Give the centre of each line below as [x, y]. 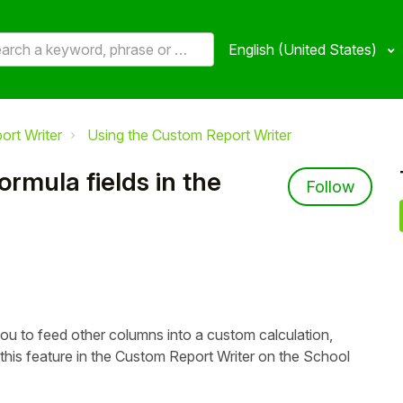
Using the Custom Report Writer [189, 135]
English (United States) [304, 50]
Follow [330, 187]
